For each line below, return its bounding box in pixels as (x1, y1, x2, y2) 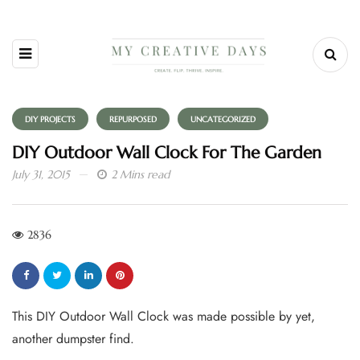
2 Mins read (111, 167, 170, 182)
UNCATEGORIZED (190, 113, 256, 125)
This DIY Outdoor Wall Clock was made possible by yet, (12, 307, 315, 326)
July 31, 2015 (12, 167, 70, 182)
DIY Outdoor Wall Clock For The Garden (12, 142, 321, 164)
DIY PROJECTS (25, 113, 76, 125)
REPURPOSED (109, 113, 157, 125)
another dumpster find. (12, 329, 134, 349)
